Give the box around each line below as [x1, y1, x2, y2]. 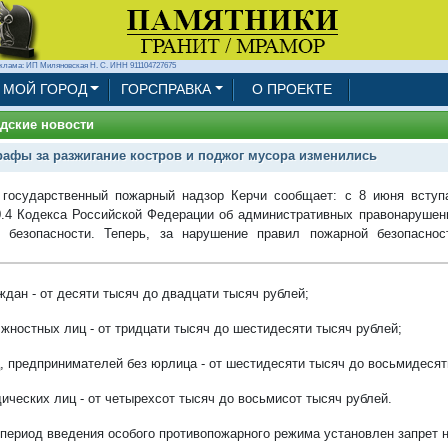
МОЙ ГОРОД [2, 81, 87, 97]
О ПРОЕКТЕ [252, 81, 333, 97]
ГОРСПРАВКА [120, 81, 211, 97]
